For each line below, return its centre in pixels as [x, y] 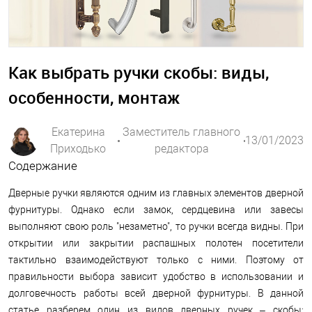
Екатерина [78, 132]
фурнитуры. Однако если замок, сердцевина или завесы [156, 210]
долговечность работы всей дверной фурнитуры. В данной [156, 293]
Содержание [43, 166]
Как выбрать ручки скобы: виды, [139, 72]
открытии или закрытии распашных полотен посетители [156, 243]
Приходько [78, 149]
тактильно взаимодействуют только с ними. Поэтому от [156, 260]
